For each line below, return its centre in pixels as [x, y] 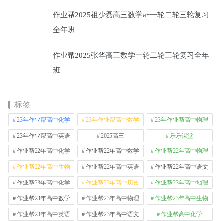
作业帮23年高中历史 [112, 182]
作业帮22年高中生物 [44, 167]
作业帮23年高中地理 [181, 182]
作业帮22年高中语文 [181, 167]
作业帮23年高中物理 [112, 198]
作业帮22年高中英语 [112, 167]
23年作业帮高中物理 [181, 120]
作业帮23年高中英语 [44, 214]
